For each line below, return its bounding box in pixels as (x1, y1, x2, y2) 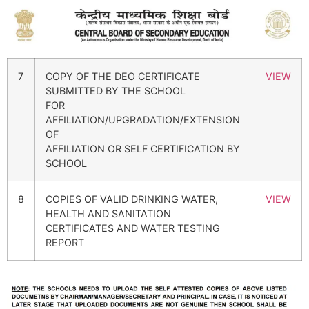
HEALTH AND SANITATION (46, 207, 171, 219)
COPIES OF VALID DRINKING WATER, (46, 192, 218, 205)
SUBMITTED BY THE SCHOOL (46, 84, 186, 97)
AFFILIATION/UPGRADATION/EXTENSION (46, 113, 240, 126)
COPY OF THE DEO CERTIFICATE (46, 70, 200, 82)
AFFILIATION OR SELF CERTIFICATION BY (46, 142, 240, 154)
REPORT (46, 236, 84, 248)
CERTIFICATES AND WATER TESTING (46, 221, 220, 234)
